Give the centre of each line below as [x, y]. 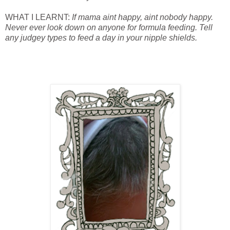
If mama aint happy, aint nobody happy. [142, 17]
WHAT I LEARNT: [39, 17]
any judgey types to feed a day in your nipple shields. [101, 38]
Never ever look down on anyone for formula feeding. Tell [109, 28]
